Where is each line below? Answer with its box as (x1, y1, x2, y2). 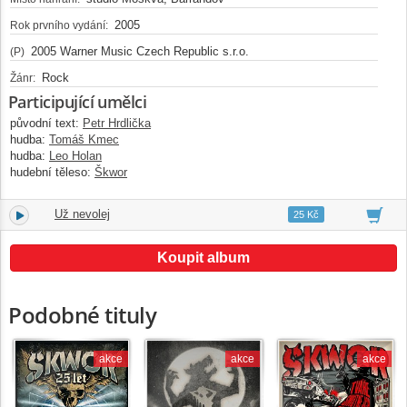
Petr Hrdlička (83, 115, 151, 130)
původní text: (10, 115, 79, 130)
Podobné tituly (8, 299, 157, 330)
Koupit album (157, 249, 250, 265)
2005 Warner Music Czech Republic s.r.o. (27, 44, 249, 58)
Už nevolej (55, 206, 110, 221)
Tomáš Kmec (49, 132, 119, 146)
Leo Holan (49, 148, 102, 163)
